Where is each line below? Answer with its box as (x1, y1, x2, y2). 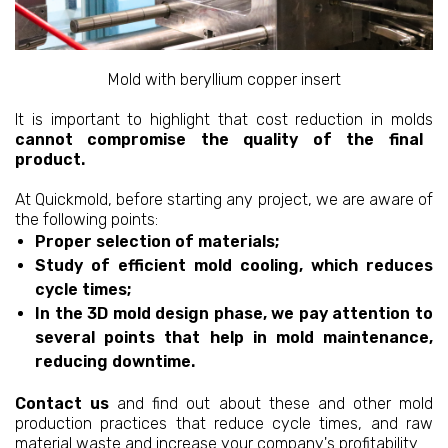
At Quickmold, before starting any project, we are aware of (15, 190, 433, 210)
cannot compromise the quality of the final (15, 130, 423, 150)
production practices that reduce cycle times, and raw (15, 414, 433, 434)
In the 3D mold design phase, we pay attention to (35, 304, 433, 324)
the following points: (15, 210, 170, 230)
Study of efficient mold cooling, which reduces (35, 256, 433, 276)
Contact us (15, 394, 118, 414)
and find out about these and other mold (117, 394, 434, 414)
